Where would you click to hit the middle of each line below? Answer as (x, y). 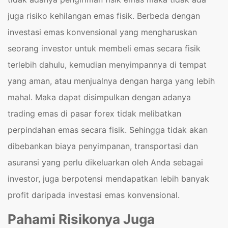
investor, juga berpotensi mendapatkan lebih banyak (108, 179)
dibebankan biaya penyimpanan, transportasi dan (103, 146)
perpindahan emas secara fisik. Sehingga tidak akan (108, 130)
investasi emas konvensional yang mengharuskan (102, 32)
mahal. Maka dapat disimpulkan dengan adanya (99, 97)
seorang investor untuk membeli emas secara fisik (104, 49)
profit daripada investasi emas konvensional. (94, 195)
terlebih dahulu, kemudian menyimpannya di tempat (107, 65)
